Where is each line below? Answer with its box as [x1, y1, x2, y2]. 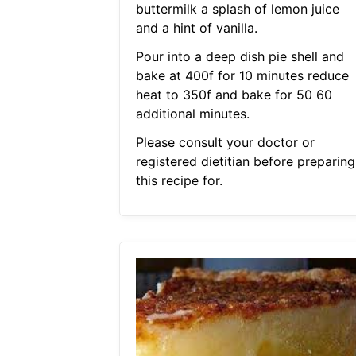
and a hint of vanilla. [135, 20, 257, 37]
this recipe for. [135, 172, 222, 189]
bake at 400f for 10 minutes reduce [135, 68, 349, 84]
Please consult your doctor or [135, 134, 315, 151]
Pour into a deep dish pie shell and [135, 48, 344, 65]
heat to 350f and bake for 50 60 [135, 87, 332, 103]
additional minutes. [135, 106, 250, 122]
